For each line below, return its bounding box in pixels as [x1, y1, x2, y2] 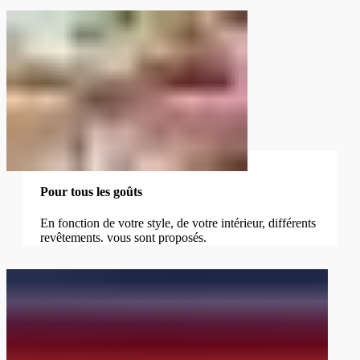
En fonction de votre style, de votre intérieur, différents [39, 216, 316, 231]
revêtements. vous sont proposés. [39, 231, 207, 245]
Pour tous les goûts [39, 184, 142, 198]
